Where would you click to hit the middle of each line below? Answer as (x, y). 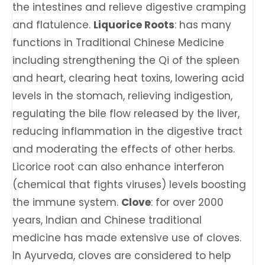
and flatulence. (53, 25)
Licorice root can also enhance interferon (118, 167)
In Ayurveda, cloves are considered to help (122, 256)
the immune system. (67, 202)
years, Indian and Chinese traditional (107, 220)
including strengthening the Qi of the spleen (126, 60)
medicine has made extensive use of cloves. (127, 238)
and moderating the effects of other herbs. (124, 149)
